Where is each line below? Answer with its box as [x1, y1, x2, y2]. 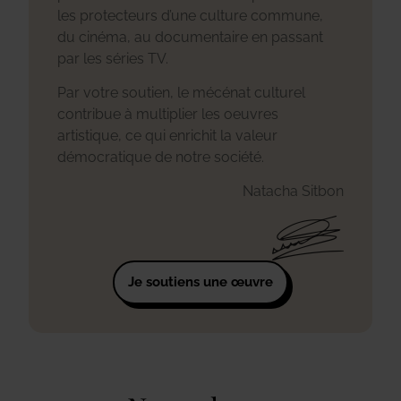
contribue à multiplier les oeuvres [57, 105, 278, 123]
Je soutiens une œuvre [128, 273, 273, 290]
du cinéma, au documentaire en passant [57, 28, 323, 46]
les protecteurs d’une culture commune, [57, 6, 323, 24]
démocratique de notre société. [57, 148, 264, 166]
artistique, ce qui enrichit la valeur [57, 126, 277, 144]
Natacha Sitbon [243, 183, 344, 200]
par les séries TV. [57, 49, 168, 67]
